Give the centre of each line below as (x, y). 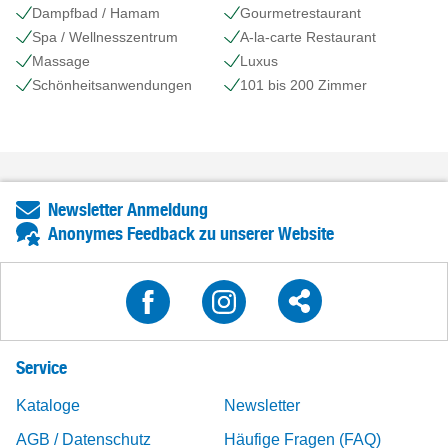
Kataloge (48, 405)
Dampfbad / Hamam (96, 13)
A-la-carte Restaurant (308, 37)
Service (41, 367)
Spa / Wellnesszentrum (105, 37)
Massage (61, 61)
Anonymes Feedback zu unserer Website (191, 233)
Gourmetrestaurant (300, 13)
